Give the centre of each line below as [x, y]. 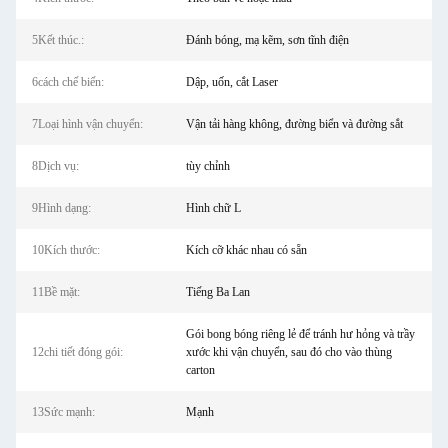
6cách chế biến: [68, 82]
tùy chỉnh [207, 166]
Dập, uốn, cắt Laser [231, 82]
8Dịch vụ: [55, 166]
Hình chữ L [213, 208]
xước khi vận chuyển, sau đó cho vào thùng [288, 352]
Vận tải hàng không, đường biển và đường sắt [294, 124]
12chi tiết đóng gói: [77, 352]
